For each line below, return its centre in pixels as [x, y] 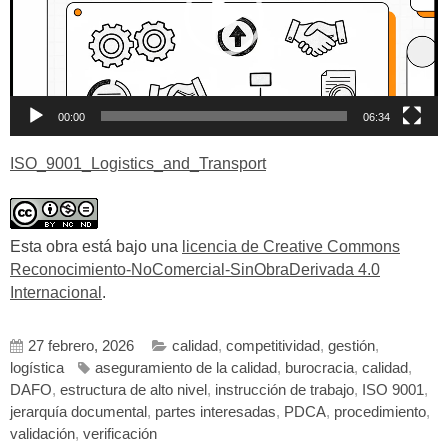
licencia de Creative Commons [291, 247]
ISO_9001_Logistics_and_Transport [138, 163]
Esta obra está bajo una [96, 247]
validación [42, 433]
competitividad [273, 345]
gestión [351, 345]
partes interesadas [215, 411]
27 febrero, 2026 [81, 345]
